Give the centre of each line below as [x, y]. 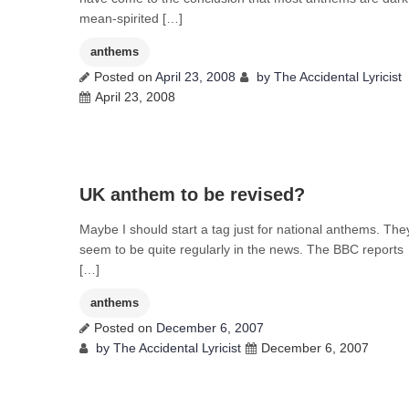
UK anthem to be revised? [192, 194]
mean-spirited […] [131, 18]
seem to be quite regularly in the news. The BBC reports [241, 249]
